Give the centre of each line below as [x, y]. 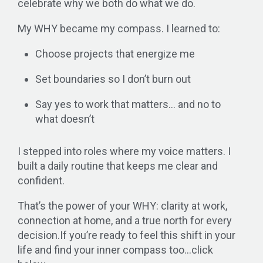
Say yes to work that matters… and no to [128, 104]
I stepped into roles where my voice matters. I [124, 151]
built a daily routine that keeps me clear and [118, 166]
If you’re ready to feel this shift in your [148, 235]
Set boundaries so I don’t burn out [113, 79]
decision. [39, 235]
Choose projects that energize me [115, 54]
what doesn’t [65, 119]
